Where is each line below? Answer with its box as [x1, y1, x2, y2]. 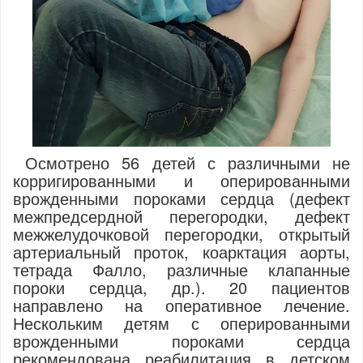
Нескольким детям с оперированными [13, 311, 350, 335]
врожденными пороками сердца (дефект [13, 186, 350, 210]
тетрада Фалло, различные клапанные [13, 258, 350, 281]
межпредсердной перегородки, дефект [13, 204, 350, 228]
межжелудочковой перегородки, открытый [13, 222, 350, 246]
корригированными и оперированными [13, 169, 350, 192]
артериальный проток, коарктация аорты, [13, 240, 350, 263]
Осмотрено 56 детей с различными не [13, 151, 350, 174]
